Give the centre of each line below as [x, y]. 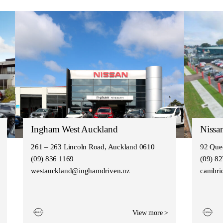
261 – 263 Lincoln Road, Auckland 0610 [93, 147]
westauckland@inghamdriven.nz [80, 170]
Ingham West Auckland [74, 129]
